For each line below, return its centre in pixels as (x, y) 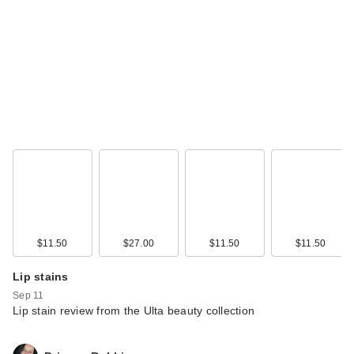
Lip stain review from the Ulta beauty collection (134, 311)
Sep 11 (28, 296)
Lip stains (41, 277)
